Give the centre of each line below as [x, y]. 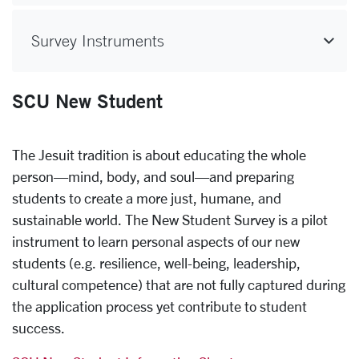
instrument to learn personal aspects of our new [156, 241]
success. [38, 327]
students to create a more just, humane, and [147, 198]
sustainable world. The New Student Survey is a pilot [170, 219]
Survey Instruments [98, 40]
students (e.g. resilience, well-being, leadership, [156, 262]
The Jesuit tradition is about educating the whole [159, 154]
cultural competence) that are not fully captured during [179, 284]
